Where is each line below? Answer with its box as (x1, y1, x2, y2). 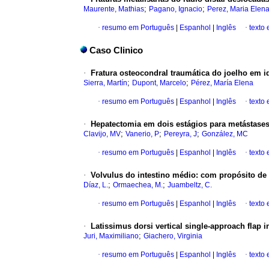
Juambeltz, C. (168, 181, 212, 190)
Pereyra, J (164, 130, 197, 139)
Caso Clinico (89, 46, 143, 56)
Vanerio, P (125, 130, 159, 139)
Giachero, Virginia (144, 232, 202, 241)
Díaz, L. (83, 181, 108, 190)
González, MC (202, 130, 248, 139)
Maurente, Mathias (83, 5, 144, 14)
